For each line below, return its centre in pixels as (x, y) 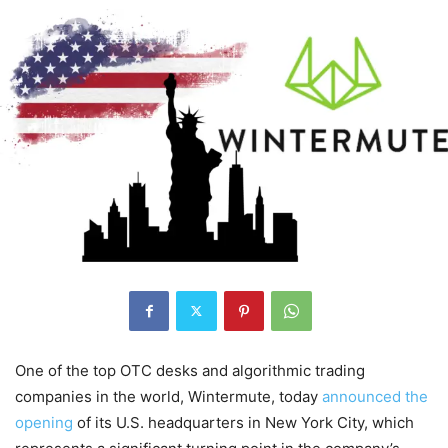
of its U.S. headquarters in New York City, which (243, 422)
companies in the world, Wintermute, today (168, 396)
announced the (375, 396)
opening (44, 422)
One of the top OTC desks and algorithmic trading (190, 370)
